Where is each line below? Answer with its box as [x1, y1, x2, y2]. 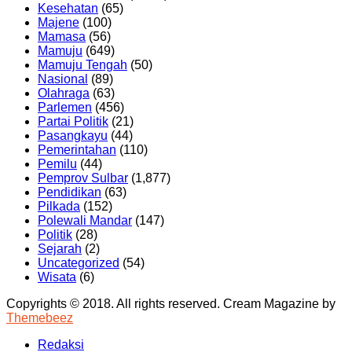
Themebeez [6, 310, 73, 324]
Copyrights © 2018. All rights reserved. [6, 296, 220, 310]
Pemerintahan [38, 142, 116, 156]
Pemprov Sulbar [38, 170, 128, 185]
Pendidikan [38, 185, 101, 199]
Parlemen [38, 100, 92, 114]
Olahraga [38, 86, 90, 100]
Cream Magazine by [220, 296, 335, 310]
